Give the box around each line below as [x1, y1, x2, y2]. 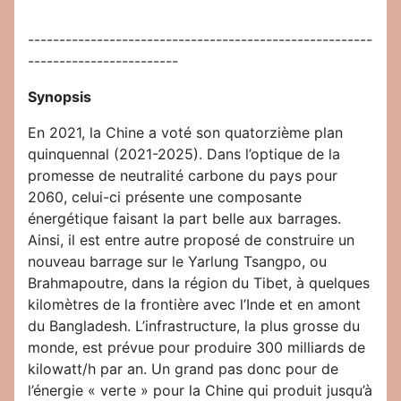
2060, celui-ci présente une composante [28, 188, 302, 207]
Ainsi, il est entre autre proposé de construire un [28, 231, 354, 250]
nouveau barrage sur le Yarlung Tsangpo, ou [28, 252, 327, 271]
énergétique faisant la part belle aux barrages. [28, 209, 341, 228]
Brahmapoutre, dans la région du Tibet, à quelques [28, 274, 370, 293]
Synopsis [28, 88, 91, 107]
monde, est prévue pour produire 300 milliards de [28, 338, 365, 357]
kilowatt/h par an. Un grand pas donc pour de [28, 360, 338, 379]
